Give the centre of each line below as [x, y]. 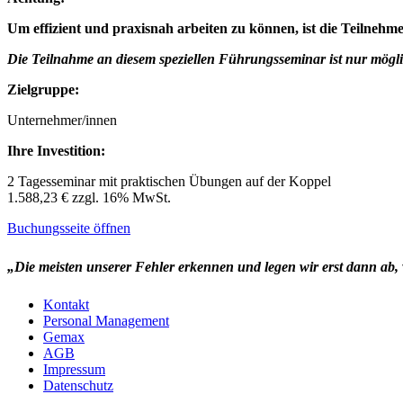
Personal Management [106, 320]
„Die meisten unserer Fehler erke [105, 266]
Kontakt [66, 304]
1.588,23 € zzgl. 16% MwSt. [91, 198]
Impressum [74, 369]
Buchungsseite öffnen [69, 228]
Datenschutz [78, 385]
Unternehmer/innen [62, 121]
